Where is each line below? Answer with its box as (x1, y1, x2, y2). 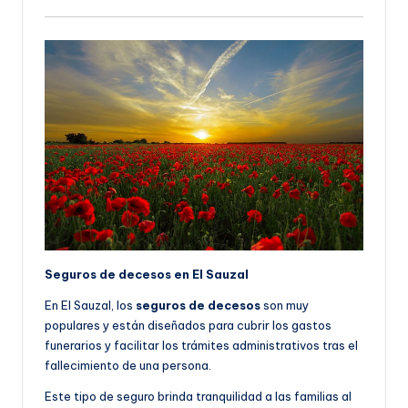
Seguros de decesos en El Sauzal (45, 267, 249, 282)
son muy (260, 298, 309, 313)
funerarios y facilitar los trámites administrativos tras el (45, 338, 358, 353)
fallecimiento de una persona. (45, 358, 211, 373)
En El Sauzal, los (45, 298, 136, 313)
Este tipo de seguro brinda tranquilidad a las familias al (45, 389, 352, 404)
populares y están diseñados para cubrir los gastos (45, 318, 331, 333)
